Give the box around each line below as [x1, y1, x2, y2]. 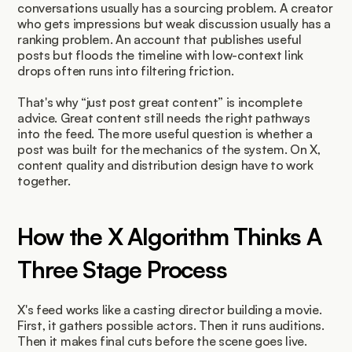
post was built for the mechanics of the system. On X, [17, 141, 321, 157]
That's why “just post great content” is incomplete [17, 94, 302, 110]
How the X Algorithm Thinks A [17, 222, 321, 251]
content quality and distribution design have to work [17, 157, 313, 173]
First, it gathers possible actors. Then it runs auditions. [17, 317, 324, 333]
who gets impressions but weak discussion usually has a [17, 16, 332, 31]
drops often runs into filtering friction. [17, 63, 234, 79]
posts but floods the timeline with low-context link [17, 47, 304, 63]
